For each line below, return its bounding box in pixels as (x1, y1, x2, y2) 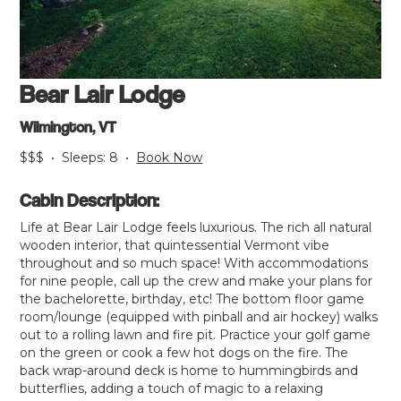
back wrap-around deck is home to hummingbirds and (20, 363, 359, 380)
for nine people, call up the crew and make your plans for (20, 273, 373, 290)
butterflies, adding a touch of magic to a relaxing (20, 380, 324, 397)
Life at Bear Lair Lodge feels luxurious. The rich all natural (20, 219, 372, 236)
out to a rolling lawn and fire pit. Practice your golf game (20, 327, 371, 344)
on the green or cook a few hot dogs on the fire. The (20, 345, 349, 362)
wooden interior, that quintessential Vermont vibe (20, 237, 330, 254)
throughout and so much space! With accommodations (20, 255, 369, 272)
